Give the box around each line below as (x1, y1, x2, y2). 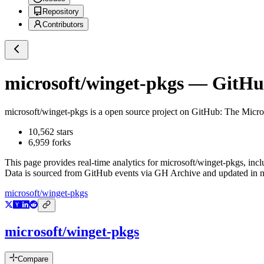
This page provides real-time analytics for (5, 157, 160, 168)
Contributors (42, 20, 84, 29)
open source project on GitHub (103, 107, 220, 117)
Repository (42, 7, 79, 16)
